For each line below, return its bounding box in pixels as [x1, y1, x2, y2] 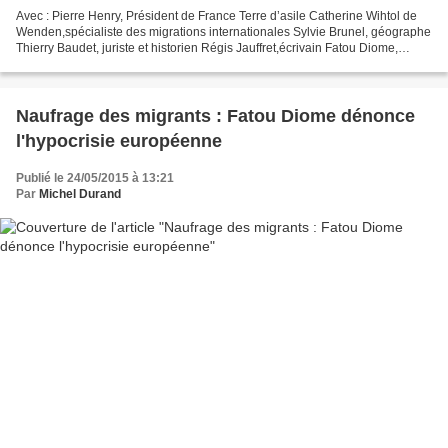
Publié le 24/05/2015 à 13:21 [16, 170, 174, 185]
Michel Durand [39, 186, 121, 201]
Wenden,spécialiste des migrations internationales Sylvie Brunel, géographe [16, 24, 431, 39]
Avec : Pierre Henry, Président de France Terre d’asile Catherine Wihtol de [16, 8, 417, 23]
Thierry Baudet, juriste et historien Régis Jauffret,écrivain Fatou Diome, [16, 40, 398, 55]
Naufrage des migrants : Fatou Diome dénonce [16, 105, 415, 126]
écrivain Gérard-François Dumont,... [16, 56, 209, 71]
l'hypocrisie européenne [16, 130, 222, 151]
